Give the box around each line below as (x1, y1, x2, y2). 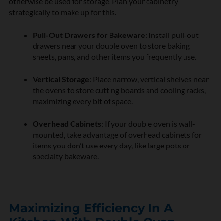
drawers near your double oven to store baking (33, 40, 190, 50)
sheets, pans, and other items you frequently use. (33, 51, 196, 61)
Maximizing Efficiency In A (9, 200, 173, 215)
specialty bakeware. (33, 151, 99, 161)
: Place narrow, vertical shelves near (89, 74, 209, 84)
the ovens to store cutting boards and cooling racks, (33, 85, 206, 95)
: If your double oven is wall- (101, 118, 195, 128)
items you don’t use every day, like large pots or (33, 140, 190, 150)
